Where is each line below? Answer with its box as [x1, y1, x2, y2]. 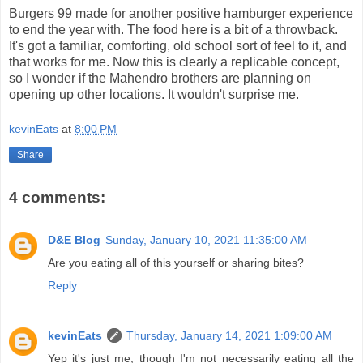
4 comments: [9, 189, 105, 207]
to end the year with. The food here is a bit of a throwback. [9, 22, 338, 36]
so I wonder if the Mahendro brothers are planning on [9, 70, 311, 85]
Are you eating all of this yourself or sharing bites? [48, 255, 304, 269]
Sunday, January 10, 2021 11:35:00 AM [105, 233, 307, 246]
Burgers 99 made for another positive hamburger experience [9, 6, 353, 20]
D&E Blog [48, 233, 100, 246]
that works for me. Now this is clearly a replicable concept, [9, 54, 340, 69]
